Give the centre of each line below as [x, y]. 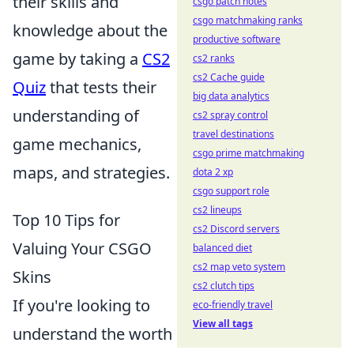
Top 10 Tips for [66, 220]
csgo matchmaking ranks [248, 20]
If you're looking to [81, 306]
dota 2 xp [213, 172]
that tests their [101, 88]
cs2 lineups [217, 210]
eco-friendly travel [233, 305]
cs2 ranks [214, 58]
